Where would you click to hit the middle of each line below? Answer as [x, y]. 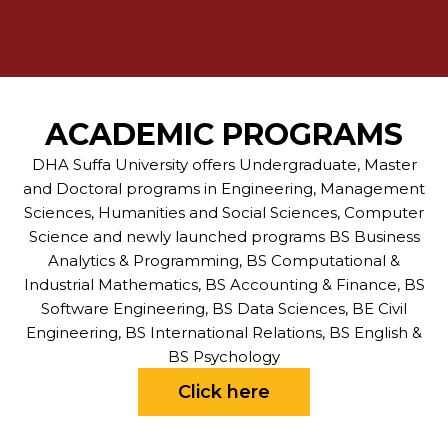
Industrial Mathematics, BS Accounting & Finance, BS [224, 284]
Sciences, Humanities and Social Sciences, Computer [224, 212]
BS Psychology [224, 356]
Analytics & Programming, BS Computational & [224, 260]
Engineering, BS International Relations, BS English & [224, 332]
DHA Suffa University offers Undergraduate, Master [224, 164]
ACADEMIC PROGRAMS [224, 134]
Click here [224, 391]
